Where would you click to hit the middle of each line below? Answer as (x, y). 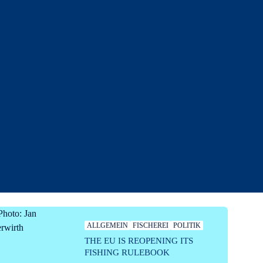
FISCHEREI (150, 225)
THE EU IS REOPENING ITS (139, 240)
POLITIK (187, 225)
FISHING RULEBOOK (127, 252)
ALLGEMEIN (107, 225)
